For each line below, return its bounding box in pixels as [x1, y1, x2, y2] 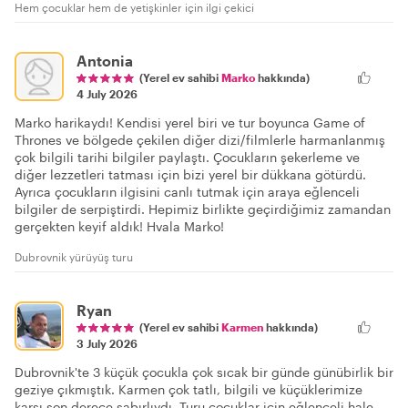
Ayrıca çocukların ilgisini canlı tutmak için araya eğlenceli [15, 183, 360, 199]
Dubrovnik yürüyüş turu [15, 250, 133, 263]
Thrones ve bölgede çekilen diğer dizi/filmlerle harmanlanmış [15, 131, 385, 148]
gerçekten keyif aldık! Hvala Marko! [15, 218, 224, 234]
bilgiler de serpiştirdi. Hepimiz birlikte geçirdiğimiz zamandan [15, 200, 391, 217]
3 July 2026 [76, 336, 138, 350]
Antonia [76, 51, 133, 69]
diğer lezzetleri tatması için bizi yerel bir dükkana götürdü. [15, 166, 366, 182]
